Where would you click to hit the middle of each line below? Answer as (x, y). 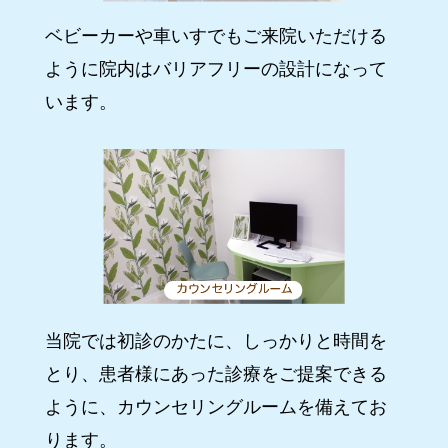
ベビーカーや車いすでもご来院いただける (215, 36)
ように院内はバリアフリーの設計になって (215, 69)
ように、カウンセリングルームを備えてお (215, 406)
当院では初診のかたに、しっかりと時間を (215, 340)
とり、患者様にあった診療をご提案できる (215, 373)
